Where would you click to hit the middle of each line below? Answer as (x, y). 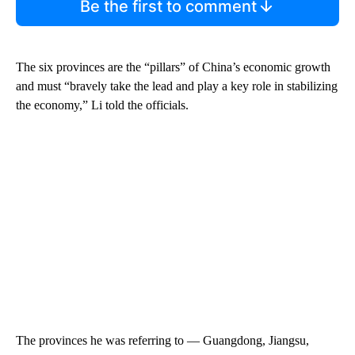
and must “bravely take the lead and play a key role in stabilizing (177, 86)
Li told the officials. (140, 105)
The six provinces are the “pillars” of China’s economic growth (173, 67)
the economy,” (52, 105)
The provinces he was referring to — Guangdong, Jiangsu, (162, 340)
